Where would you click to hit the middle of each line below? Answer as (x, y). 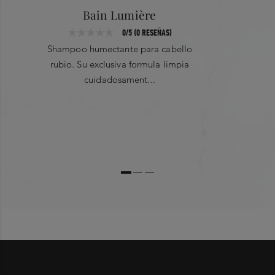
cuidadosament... (120, 80)
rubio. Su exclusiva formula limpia (120, 64)
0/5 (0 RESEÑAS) (147, 33)
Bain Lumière (120, 15)
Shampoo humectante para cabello (120, 49)
